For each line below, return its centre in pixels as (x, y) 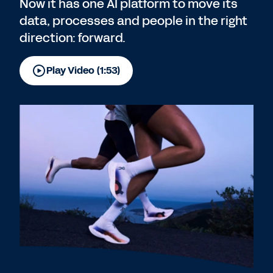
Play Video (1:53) (83, 70)
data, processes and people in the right (133, 21)
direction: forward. (73, 38)
